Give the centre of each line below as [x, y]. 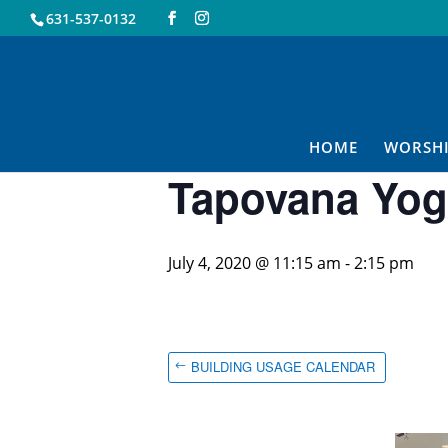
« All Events [213, 53]
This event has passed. [267, 129]
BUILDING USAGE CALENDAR [283, 367]
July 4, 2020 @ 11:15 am [254, 263]
